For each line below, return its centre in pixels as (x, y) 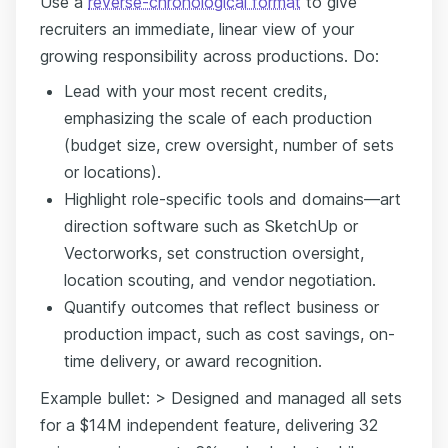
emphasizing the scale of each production (218, 117)
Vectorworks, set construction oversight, (214, 252)
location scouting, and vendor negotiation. (220, 279)
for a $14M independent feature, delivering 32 (209, 424)
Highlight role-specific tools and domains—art (232, 198)
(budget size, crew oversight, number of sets (229, 144)
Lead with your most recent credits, (195, 90)
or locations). (112, 171)
